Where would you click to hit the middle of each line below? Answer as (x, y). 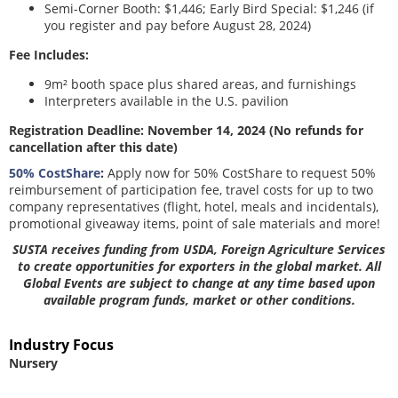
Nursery (33, 363)
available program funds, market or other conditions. (199, 300)
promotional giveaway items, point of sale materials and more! (195, 223)
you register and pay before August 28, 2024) (178, 25)
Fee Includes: (49, 55)
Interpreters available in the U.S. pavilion (167, 101)
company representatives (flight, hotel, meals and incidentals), (194, 207)
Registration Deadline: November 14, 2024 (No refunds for (186, 130)
